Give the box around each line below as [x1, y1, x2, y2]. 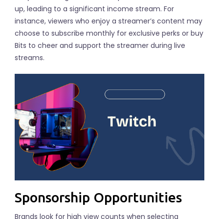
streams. [15, 52, 44, 63]
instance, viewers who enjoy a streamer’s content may [15, 16, 202, 26]
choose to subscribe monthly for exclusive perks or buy [15, 28, 203, 38]
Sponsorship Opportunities [15, 190, 182, 205]
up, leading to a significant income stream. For [15, 3, 174, 14]
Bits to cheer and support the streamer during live [15, 40, 185, 50]
